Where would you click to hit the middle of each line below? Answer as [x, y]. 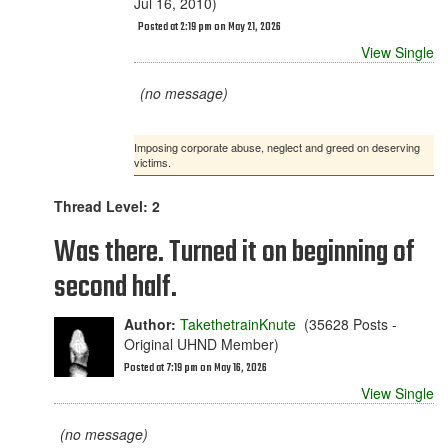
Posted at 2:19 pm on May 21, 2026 [209, 27]
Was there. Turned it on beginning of [234, 253]
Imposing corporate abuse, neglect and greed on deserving [277, 147]
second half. [115, 288]
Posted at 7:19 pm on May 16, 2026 [195, 368]
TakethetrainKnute [238, 324]
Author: [150, 324]
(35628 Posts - [346, 324]
